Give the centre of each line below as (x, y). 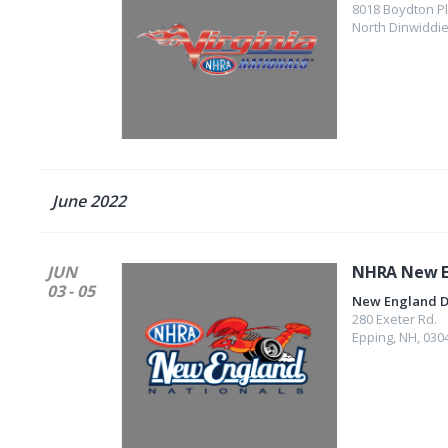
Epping (372, 337)
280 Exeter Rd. (394, 319)
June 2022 (89, 201)
